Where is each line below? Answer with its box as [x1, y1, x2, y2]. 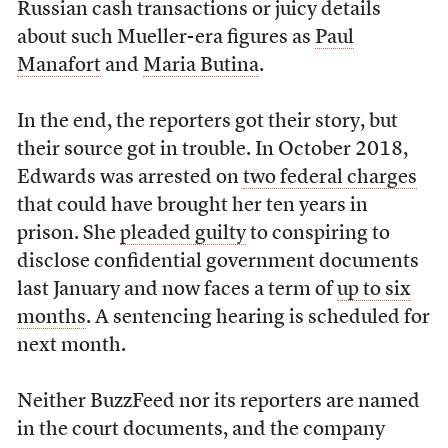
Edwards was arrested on [16, 168, 243, 188]
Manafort [16, 56, 101, 76]
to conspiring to [245, 224, 390, 244]
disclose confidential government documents [16, 252, 419, 272]
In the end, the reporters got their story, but [16, 112, 398, 132]
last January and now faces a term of [16, 280, 337, 300]
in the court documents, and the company [16, 420, 385, 440]
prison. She [16, 224, 120, 244]
